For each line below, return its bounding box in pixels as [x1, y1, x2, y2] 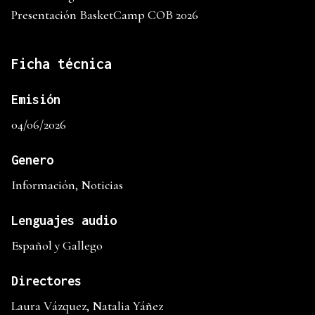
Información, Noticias [11, 177, 123, 193]
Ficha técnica [11, 56, 112, 72]
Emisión [11, 92, 60, 108]
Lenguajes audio [11, 213, 117, 229]
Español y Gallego [11, 238, 103, 254]
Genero [11, 153, 53, 168]
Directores [11, 274, 82, 289]
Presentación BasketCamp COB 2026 [11, 7, 198, 23]
